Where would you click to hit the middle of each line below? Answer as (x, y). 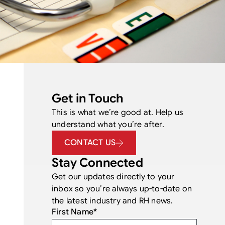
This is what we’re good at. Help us (118, 113)
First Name (73, 212)
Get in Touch (88, 98)
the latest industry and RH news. (113, 201)
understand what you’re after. (108, 125)
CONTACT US (90, 143)
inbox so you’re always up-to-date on (122, 189)
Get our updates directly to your (113, 177)
